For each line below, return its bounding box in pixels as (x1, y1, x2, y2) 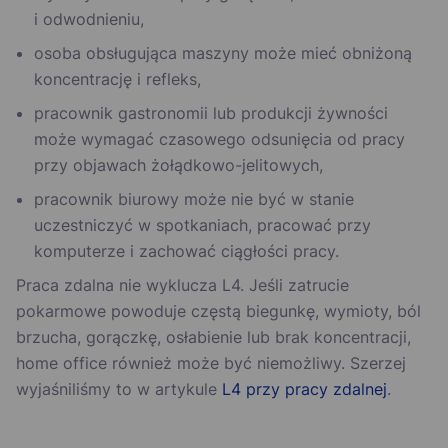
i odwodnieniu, (34, 9, 144, 30)
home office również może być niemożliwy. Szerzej (16, 353, 406, 374)
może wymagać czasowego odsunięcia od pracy (34, 129, 405, 150)
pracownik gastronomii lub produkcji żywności (34, 103, 388, 124)
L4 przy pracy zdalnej (222, 379, 387, 400)
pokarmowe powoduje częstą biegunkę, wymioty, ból (16, 301, 421, 322)
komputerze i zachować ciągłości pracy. (34, 241, 339, 262)
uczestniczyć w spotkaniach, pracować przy (34, 215, 371, 236)
